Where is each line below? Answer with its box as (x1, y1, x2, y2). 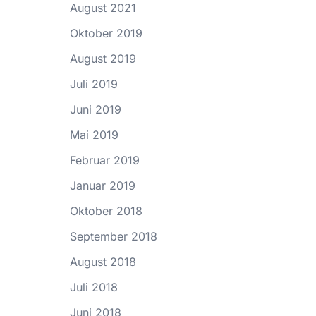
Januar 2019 (69, 178, 135, 193)
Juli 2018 (69, 280, 118, 294)
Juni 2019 (69, 102, 121, 116)
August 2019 (69, 51, 136, 66)
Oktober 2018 (69, 204, 142, 218)
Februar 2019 (69, 153, 140, 167)
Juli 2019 (69, 77, 118, 91)
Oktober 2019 (69, 26, 142, 40)
